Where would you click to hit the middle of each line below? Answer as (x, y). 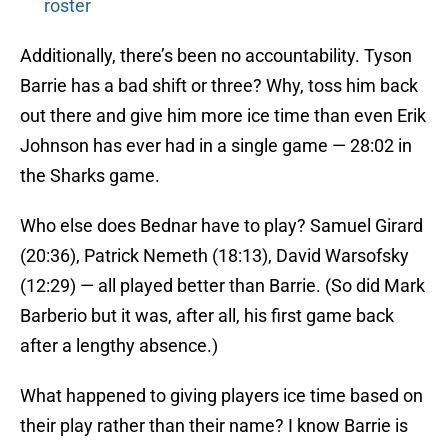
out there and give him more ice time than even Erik (223, 116)
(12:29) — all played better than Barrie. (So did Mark (222, 286)
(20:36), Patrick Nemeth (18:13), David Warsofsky (214, 256)
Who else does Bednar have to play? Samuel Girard (221, 226)
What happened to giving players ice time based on (221, 396)
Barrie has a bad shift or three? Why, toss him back (219, 86)
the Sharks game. (90, 176)
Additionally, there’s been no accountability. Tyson (216, 56)
